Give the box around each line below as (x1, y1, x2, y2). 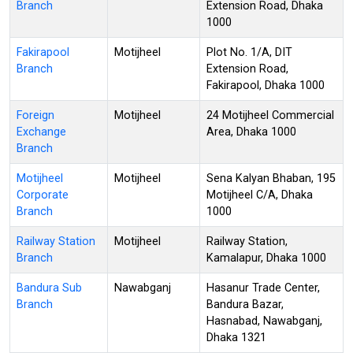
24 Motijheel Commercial (206, 108, 334, 122)
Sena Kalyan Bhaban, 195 (206, 171, 336, 185)
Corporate (17, 188, 69, 202)
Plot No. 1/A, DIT (206, 45, 292, 59)
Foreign (17, 108, 54, 122)
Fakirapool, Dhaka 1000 (206, 78, 325, 92)
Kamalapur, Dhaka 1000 (206, 251, 326, 265)
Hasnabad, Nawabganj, (206, 314, 322, 328)
